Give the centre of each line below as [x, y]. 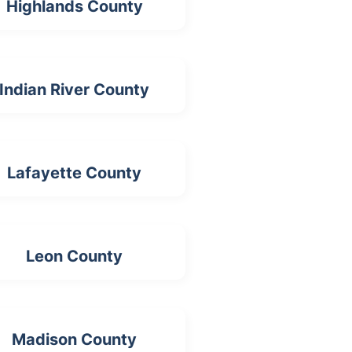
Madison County [75, 340]
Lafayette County [75, 173]
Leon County [75, 257]
